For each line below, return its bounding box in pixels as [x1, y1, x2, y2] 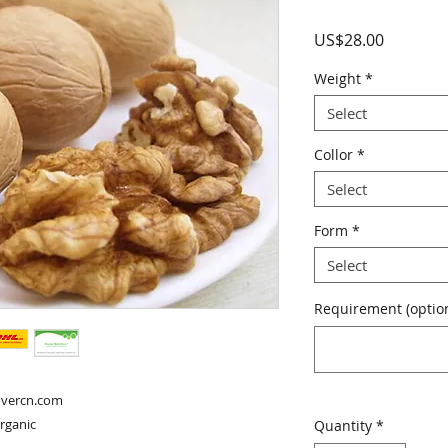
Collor [314, 145, 353, 165]
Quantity [314, 416, 372, 436]
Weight [314, 69, 361, 89]
